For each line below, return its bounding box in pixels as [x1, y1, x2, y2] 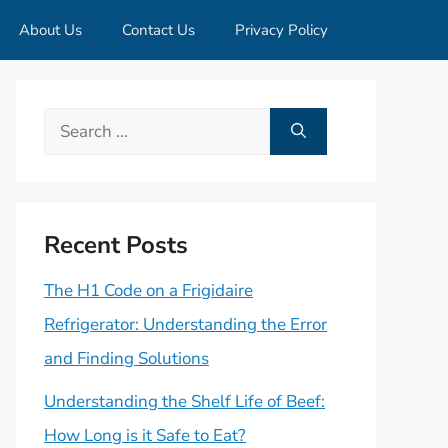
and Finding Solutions [44, 347, 209, 370]
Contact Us [122, 20, 195, 40]
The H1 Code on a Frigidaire [44, 279, 253, 302]
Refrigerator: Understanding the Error [44, 313, 327, 336]
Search [43, 112, 95, 135]
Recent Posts [44, 229, 188, 261]
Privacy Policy [235, 20, 328, 40]
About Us [19, 20, 82, 40]
